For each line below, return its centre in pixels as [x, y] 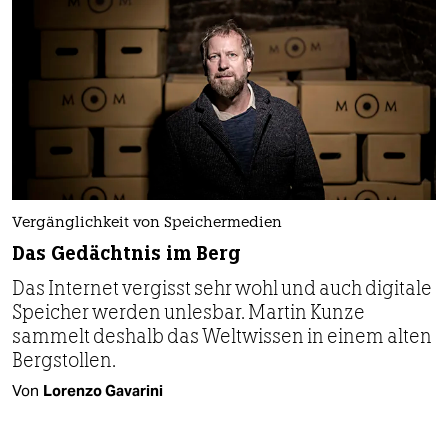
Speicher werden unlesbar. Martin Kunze [188, 312]
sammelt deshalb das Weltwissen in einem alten [222, 336]
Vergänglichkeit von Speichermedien [147, 224]
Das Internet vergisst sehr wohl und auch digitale [222, 288]
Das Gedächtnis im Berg [126, 254]
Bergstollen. [64, 360]
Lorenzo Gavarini [103, 391]
